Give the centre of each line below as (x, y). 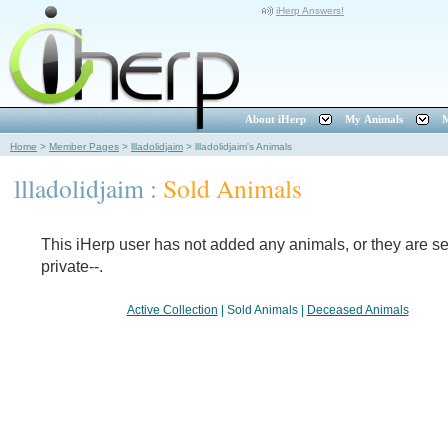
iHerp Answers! (310, 10)
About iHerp (275, 119)
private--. (72, 266)
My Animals (374, 119)
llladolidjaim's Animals (243, 146)
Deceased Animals (357, 310)
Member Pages (84, 146)
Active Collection (172, 310)
